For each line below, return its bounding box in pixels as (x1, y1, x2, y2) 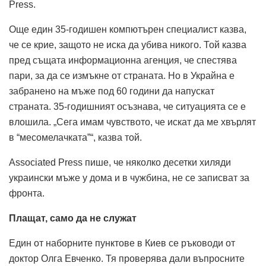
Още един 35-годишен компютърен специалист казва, (9, 24, 246, 34)
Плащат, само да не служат (9, 213, 137, 223)
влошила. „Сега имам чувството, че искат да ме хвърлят (9, 116, 256, 127)
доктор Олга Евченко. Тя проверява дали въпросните (9, 253, 245, 264)
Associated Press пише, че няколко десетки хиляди (9, 157, 231, 167)
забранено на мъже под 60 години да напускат (9, 85, 214, 96)
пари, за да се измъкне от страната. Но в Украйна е (9, 70, 235, 81)
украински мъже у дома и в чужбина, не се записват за (9, 172, 249, 183)
